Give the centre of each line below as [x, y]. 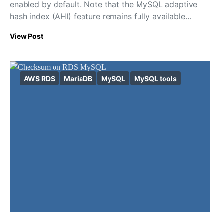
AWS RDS [39, 78]
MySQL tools [155, 78]
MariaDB [78, 78]
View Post [27, 36]
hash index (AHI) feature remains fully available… [101, 16]
